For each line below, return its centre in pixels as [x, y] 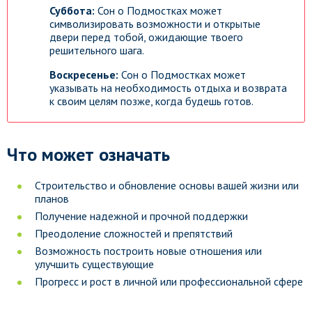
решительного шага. [97, 50]
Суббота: [72, 10]
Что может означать [88, 154]
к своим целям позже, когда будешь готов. [151, 101]
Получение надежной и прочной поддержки [141, 216]
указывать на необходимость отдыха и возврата [168, 88]
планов [52, 198]
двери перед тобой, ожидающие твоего [146, 37]
